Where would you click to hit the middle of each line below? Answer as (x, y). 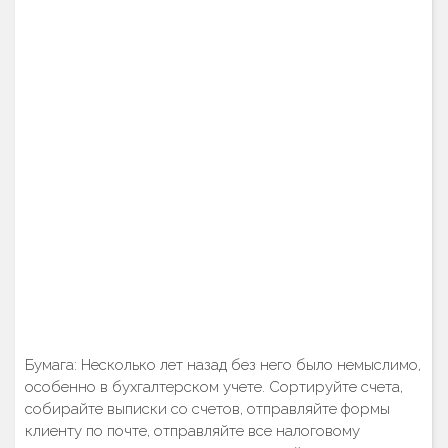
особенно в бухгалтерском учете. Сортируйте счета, (214, 387)
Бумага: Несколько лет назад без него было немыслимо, (223, 365)
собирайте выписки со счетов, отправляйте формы (207, 409)
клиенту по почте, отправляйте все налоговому (192, 431)
